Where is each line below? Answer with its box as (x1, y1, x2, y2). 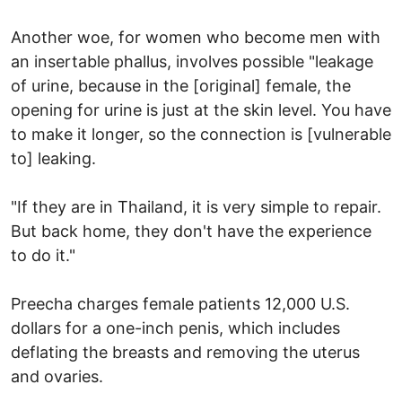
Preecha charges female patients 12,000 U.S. (11, 293, 350, 313)
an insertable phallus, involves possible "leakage (11, 51, 373, 71)
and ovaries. (11, 366, 103, 386)
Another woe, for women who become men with (11, 27, 380, 47)
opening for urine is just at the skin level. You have (11, 100, 391, 119)
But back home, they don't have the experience (11, 221, 371, 240)
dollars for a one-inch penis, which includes (11, 318, 340, 337)
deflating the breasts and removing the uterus (11, 342, 360, 362)
